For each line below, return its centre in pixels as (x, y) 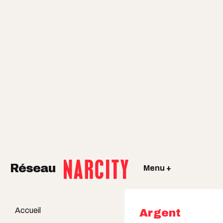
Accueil (28, 210)
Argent (160, 213)
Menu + (157, 168)
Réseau (34, 168)
